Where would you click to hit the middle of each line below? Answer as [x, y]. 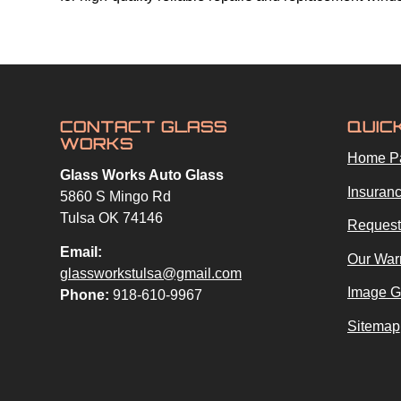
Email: [81, 252]
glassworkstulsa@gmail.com [151, 273]
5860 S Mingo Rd [115, 197]
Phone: [85, 294]
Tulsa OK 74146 [111, 218]
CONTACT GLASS [144, 127]
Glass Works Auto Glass [142, 175]
